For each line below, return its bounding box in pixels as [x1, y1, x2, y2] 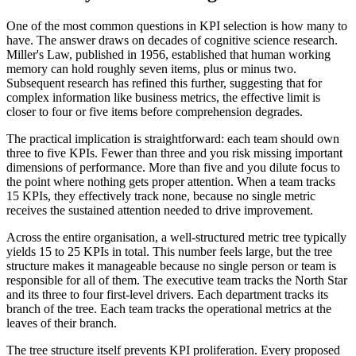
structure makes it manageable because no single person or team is [6, 259, 336, 273]
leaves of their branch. [6, 316, 117, 331]
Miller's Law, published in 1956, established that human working [6, 48, 331, 62]
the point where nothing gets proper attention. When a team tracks [6, 175, 335, 189]
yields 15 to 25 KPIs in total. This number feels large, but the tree [6, 245, 332, 259]
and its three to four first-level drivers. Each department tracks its [6, 288, 328, 302]
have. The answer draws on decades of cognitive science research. [6, 33, 338, 48]
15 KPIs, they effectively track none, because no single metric [6, 189, 315, 203]
